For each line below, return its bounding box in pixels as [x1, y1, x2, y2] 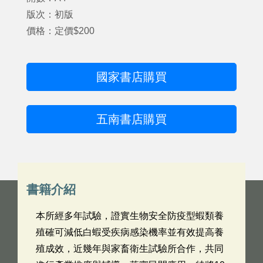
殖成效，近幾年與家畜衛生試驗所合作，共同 [36, 244, 224, 254]
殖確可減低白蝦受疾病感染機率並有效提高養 [36, 227, 224, 237]
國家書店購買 [96, 70, 167, 83]
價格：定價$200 [26, 26, 95, 36]
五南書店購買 [96, 113, 167, 126]
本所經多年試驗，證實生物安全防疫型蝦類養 [36, 211, 224, 221]
